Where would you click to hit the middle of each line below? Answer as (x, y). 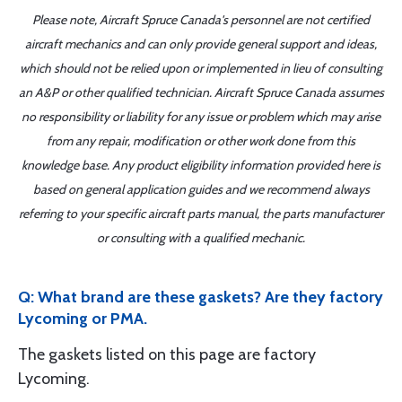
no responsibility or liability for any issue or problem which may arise (201, 117)
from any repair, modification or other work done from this (201, 141)
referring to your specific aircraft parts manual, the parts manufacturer (201, 214)
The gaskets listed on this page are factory (167, 354)
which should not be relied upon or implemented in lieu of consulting (201, 68)
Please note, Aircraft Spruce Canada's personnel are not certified (201, 20)
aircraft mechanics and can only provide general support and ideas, (201, 44)
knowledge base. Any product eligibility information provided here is (201, 165)
